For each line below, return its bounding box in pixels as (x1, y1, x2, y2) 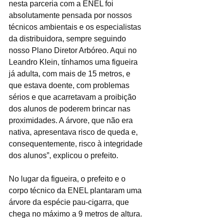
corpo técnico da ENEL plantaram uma (9, 186, 144, 195)
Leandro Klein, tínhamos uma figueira (9, 58, 140, 67)
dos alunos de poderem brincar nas (9, 105, 132, 113)
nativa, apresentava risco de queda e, (9, 128, 140, 137)
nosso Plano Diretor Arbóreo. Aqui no (9, 46, 139, 55)
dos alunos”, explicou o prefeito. (9, 151, 118, 160)
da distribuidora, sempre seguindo (9, 35, 128, 43)
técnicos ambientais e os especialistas (9, 23, 143, 32)
